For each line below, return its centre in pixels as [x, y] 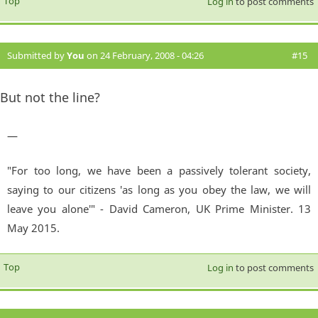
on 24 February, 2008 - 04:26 [144, 56]
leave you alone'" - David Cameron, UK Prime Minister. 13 [159, 209]
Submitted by [37, 56]
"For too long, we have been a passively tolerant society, [159, 171]
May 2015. [33, 228]
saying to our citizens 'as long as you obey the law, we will [159, 190]
